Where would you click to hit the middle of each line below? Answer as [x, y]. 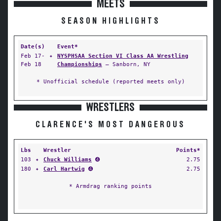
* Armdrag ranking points [110, 186]
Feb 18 [31, 64]
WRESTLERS [110, 108]
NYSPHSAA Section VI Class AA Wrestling [123, 56]
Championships [80, 64]
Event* [68, 46]
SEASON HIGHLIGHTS [110, 21]
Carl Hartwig [64, 169]
